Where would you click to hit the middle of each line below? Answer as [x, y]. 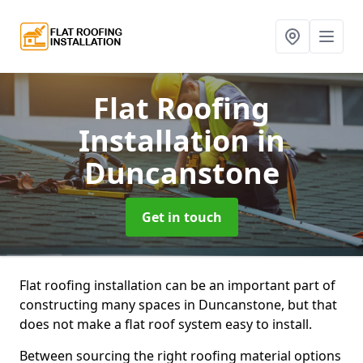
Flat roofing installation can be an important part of [177, 285]
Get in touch [181, 217]
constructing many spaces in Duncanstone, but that [178, 305]
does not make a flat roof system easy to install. [166, 324]
